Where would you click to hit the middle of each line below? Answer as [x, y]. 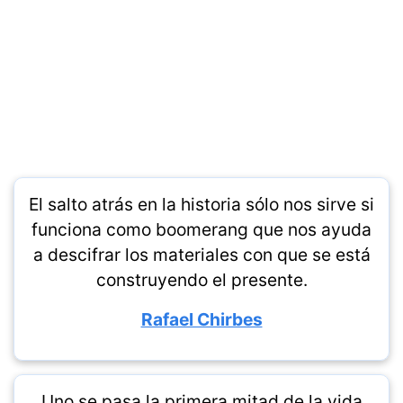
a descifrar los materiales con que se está [201, 255]
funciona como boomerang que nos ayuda [201, 229]
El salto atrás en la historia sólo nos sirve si [201, 204]
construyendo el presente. [201, 280]
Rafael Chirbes [201, 319]
